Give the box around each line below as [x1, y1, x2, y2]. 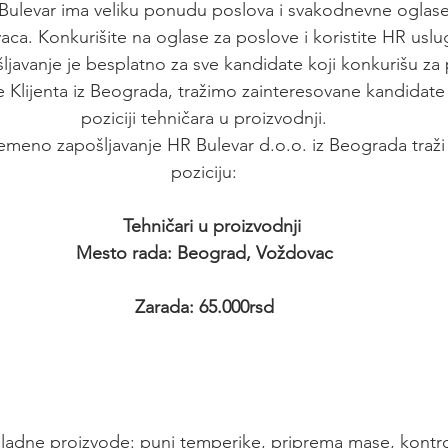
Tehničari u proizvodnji [122, 214, 301, 237]
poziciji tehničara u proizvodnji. [81, 106, 327, 129]
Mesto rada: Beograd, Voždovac [75, 241, 333, 264]
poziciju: [171, 160, 237, 183]
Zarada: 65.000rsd [134, 295, 274, 318]
